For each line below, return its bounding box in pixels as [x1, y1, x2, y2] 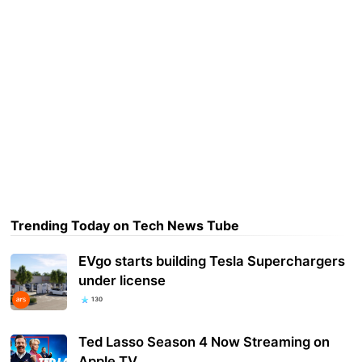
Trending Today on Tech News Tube [11, 217, 240, 234]
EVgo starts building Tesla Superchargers [78, 253, 346, 270]
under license [78, 272, 166, 289]
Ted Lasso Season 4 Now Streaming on [78, 334, 330, 351]
